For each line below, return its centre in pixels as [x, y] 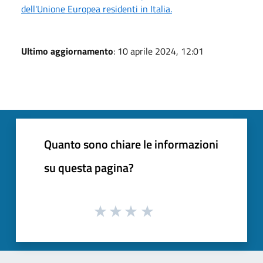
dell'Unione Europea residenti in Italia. [97, 9]
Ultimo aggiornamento [67, 51]
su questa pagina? [89, 167]
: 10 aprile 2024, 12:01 [159, 51]
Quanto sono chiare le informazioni [131, 144]
